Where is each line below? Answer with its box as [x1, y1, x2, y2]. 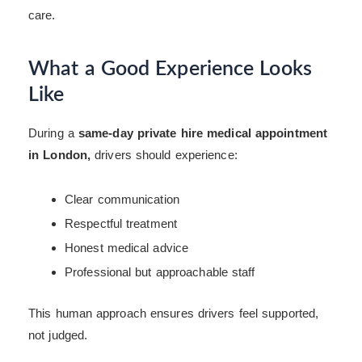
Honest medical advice [65, 240, 189, 255]
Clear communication [65, 192, 179, 206]
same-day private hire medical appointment [78, 126, 328, 141]
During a [28, 126, 78, 141]
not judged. [28, 328, 88, 343]
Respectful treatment [65, 216, 177, 230]
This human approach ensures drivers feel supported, [28, 306, 319, 321]
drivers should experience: [90, 148, 238, 162]
